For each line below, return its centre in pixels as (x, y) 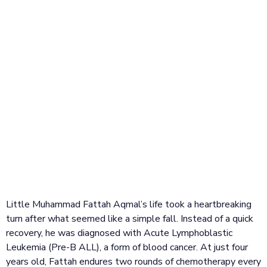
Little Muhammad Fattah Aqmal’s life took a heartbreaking (129, 205)
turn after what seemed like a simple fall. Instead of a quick (130, 219)
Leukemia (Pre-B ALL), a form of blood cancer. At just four (127, 248)
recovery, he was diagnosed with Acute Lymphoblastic (119, 233)
